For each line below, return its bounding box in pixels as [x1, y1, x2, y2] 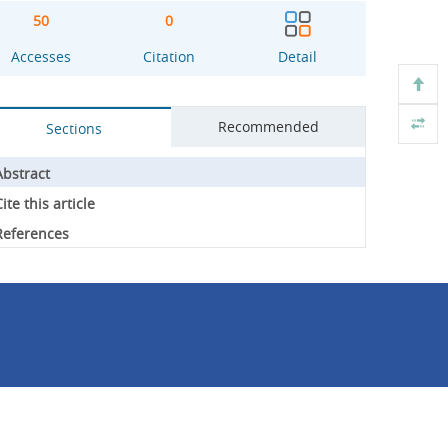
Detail [278, 47, 318, 66]
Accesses [10, 47, 71, 66]
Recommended [217, 117, 319, 136]
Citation [143, 47, 196, 66]
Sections [46, 119, 103, 138]
